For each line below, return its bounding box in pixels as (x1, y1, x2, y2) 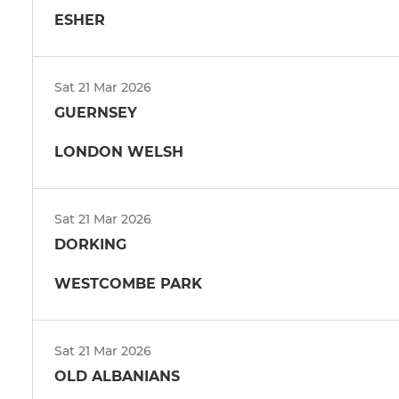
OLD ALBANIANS (54, 367, 180, 385)
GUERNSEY (54, 103, 137, 121)
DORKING (54, 235, 126, 253)
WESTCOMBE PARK (54, 274, 202, 292)
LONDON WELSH (54, 142, 183, 160)
